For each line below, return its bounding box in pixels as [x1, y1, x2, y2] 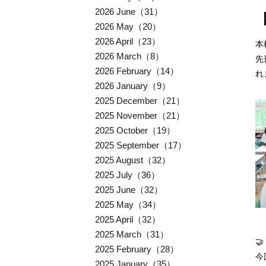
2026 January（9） [95, 81, 170, 91]
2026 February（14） [95, 66, 179, 76]
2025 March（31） [95, 229, 169, 239]
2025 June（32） [95, 185, 163, 195]
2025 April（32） [95, 214, 160, 224]
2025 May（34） [95, 199, 161, 210]
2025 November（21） [95, 110, 185, 121]
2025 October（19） [95, 125, 175, 135]
